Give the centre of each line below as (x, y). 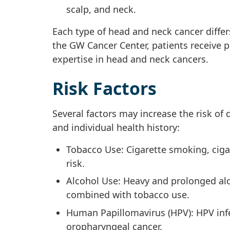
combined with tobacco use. (128, 195)
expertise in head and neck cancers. (130, 59)
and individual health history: (116, 127)
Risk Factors (104, 88)
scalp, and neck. (101, 9)
